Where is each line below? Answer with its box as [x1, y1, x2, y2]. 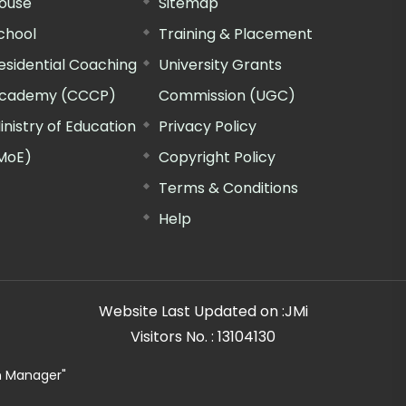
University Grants [159, 53, 283, 75]
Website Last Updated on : [98, 300, 285, 322]
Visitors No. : [130, 325, 217, 347]
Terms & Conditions [159, 177, 299, 198]
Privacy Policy [159, 115, 257, 137]
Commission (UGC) [159, 84, 296, 106]
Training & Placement [159, 23, 314, 44]
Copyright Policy [159, 146, 276, 168]
